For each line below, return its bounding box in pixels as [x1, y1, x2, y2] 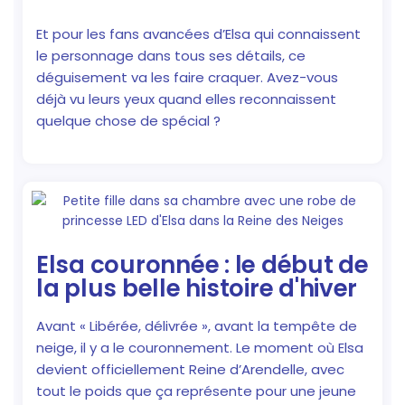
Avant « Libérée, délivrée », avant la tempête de [36, 316, 357, 335]
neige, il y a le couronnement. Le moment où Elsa [36, 337, 363, 357]
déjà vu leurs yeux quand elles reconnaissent [36, 89, 336, 109]
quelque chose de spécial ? [36, 111, 221, 131]
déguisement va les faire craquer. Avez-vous [36, 68, 338, 88]
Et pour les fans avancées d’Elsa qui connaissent [36, 24, 361, 44]
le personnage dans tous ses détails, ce [36, 46, 306, 66]
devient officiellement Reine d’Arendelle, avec [36, 359, 344, 379]
